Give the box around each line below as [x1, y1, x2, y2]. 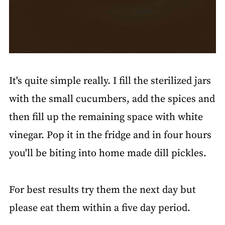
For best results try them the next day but [9, 183, 196, 196]
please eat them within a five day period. [9, 201, 190, 214]
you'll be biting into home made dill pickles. [9, 147, 206, 160]
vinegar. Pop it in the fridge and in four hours [9, 129, 211, 142]
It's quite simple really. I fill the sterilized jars [9, 74, 211, 87]
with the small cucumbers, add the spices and [9, 92, 215, 105]
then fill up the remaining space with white [9, 110, 203, 124]
